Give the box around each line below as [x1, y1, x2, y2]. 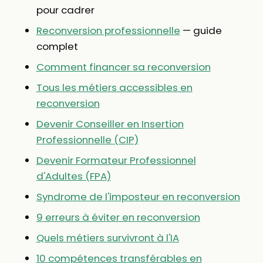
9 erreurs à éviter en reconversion [36, 210, 200, 225]
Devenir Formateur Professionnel [36, 153, 196, 168]
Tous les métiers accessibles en [36, 80, 193, 95]
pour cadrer [36, 3, 95, 18]
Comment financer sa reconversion [36, 60, 211, 75]
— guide [180, 23, 222, 38]
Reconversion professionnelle [36, 23, 180, 38]
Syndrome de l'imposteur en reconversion [36, 190, 240, 204]
